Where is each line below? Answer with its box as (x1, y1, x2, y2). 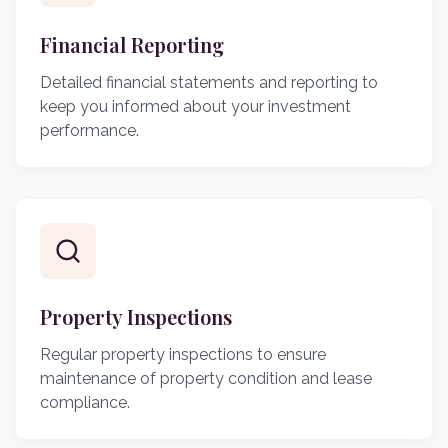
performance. (40, 121, 139, 140)
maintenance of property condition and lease (40, 369, 372, 388)
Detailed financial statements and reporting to (40, 73, 378, 92)
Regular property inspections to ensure (40, 345, 326, 364)
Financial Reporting (40, 31, 224, 58)
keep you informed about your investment (40, 97, 351, 116)
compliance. (40, 393, 130, 412)
